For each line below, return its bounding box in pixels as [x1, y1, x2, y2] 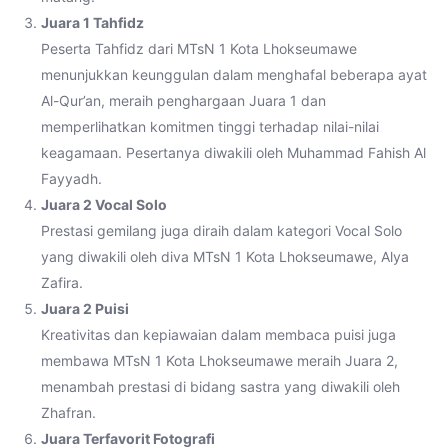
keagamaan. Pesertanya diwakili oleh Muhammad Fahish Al [41, 144, 426, 161]
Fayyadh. [41, 170, 102, 187]
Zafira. [41, 274, 83, 291]
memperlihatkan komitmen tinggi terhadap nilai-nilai [41, 118, 379, 135]
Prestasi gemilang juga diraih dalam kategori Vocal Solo [41, 222, 402, 239]
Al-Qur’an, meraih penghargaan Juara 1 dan [41, 92, 326, 109]
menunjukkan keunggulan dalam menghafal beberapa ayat [41, 66, 427, 83]
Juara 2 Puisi [41, 300, 129, 317]
